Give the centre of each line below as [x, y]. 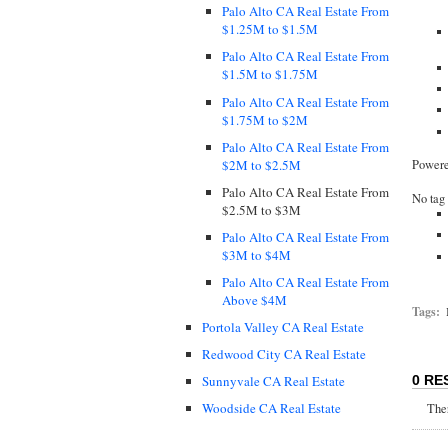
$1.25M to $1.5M [270, 29]
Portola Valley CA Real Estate [283, 326]
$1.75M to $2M [265, 119]
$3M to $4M [256, 254]
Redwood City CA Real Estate [284, 354]
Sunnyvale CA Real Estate [273, 381]
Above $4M [254, 299]
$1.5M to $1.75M [270, 74]
